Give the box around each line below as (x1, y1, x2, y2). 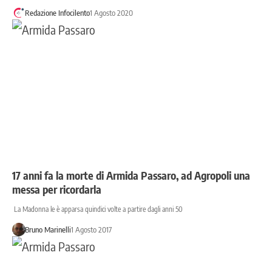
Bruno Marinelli (24, 225, 71, 235)
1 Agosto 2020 (89, 8, 133, 18)
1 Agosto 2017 (70, 225, 112, 235)
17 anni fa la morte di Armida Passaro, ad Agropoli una (12, 168, 250, 183)
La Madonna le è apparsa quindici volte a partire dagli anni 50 (12, 205, 183, 214)
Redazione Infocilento (24, 8, 90, 18)
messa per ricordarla (12, 182, 101, 197)
